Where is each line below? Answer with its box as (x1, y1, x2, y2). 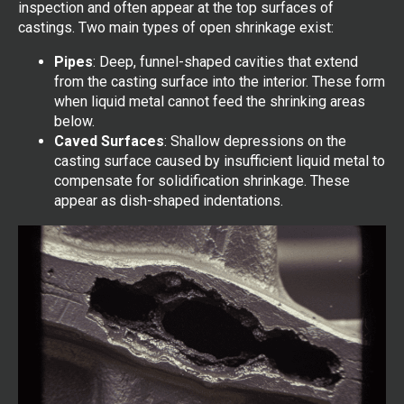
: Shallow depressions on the (164, 133, 346, 151)
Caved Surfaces (54, 133, 164, 151)
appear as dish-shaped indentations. (54, 192, 283, 210)
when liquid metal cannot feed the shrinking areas (54, 93, 365, 111)
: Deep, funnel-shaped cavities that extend (93, 53, 358, 71)
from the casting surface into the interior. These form (54, 73, 385, 91)
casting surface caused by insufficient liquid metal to (54, 152, 385, 170)
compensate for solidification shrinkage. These (54, 172, 350, 190)
